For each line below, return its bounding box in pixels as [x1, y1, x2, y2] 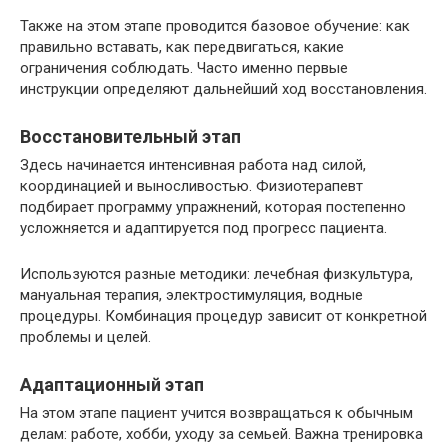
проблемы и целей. [20, 327, 151, 346]
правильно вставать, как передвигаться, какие [20, 37, 344, 56]
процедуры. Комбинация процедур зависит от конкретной [20, 306, 427, 325]
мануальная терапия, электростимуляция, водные [20, 285, 363, 304]
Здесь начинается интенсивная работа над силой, [20, 155, 366, 174]
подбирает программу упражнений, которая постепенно [20, 197, 406, 216]
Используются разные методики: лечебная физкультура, [20, 264, 413, 283]
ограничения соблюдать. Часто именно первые [20, 58, 348, 77]
